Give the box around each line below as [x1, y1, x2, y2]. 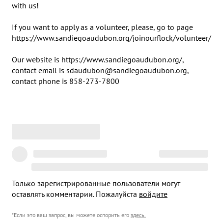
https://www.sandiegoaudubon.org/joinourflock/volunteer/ [12, 33, 211, 43]
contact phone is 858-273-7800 [12, 76, 119, 86]
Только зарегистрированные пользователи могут [12, 178, 180, 188]
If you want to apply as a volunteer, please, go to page [12, 22, 193, 32]
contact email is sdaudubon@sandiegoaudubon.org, [12, 65, 189, 75]
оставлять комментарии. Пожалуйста [12, 189, 137, 199]
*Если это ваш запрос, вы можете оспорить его [12, 211, 129, 219]
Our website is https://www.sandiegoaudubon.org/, [12, 55, 184, 64]
